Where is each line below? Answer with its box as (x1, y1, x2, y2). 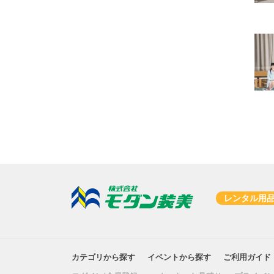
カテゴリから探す (72, 252, 135, 262)
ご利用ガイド (223, 252, 271, 262)
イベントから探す (147, 252, 211, 262)
